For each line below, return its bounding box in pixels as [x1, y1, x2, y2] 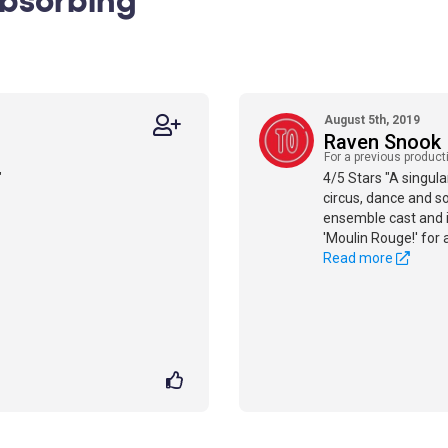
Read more [323, 250, 396, 266]
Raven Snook [324, 130, 441, 154]
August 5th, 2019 [324, 113, 420, 127]
